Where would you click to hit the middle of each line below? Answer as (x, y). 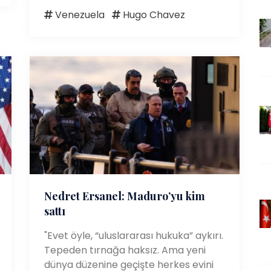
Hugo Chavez (153, 15)
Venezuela (79, 15)
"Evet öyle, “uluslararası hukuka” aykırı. (134, 236)
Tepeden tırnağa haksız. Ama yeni (125, 250)
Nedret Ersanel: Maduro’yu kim (125, 196)
